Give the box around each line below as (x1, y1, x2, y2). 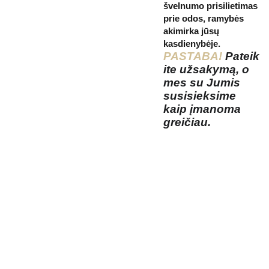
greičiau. (163, 116, 211, 128)
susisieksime (163, 89, 236, 102)
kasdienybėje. (163, 38, 220, 49)
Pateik (225, 50, 259, 62)
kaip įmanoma (163, 103, 241, 115)
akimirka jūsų (163, 26, 219, 36)
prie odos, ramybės (163, 13, 244, 23)
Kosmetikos (2, 248, 76, 264)
